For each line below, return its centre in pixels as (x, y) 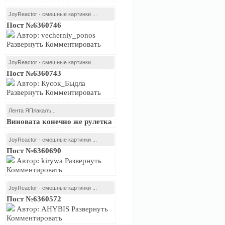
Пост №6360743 (34, 73)
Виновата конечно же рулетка (59, 122)
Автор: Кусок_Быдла (50, 83)
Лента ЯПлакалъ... (32, 110)
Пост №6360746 (34, 25)
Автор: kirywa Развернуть (58, 161)
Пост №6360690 (34, 151)
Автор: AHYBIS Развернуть (61, 209)
